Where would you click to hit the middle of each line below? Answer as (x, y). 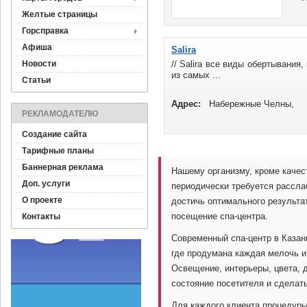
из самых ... (196, 75)
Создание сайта (54, 134)
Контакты (41, 217)
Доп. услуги (46, 184)
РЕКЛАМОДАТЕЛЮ (60, 114)
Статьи (36, 80)
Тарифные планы (58, 151)
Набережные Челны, (251, 104)
